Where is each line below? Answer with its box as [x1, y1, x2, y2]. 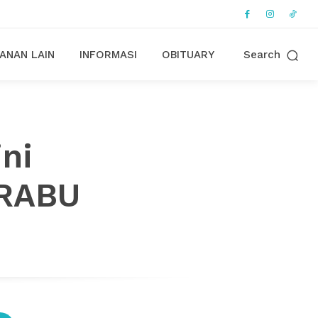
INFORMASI [79, 48, 137, 61]
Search [243, 48, 280, 62]
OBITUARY [161, 48, 214, 61]
